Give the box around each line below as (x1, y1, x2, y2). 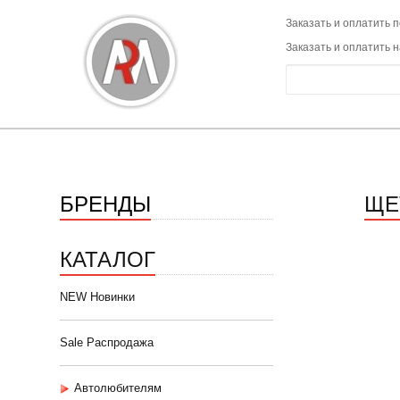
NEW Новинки (60, 290, 135, 304)
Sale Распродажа (60, 336, 154, 349)
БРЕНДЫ (60, 187, 151, 218)
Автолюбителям (74, 381, 162, 395)
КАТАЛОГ (60, 242, 155, 273)
